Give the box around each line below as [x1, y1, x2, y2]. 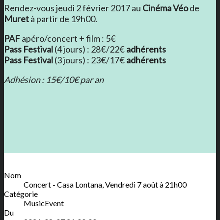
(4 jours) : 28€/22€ [53, 43, 126, 55]
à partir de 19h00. [29, 13, 97, 24]
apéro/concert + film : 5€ [20, 32, 116, 44]
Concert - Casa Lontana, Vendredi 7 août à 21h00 [24, 179, 187, 189]
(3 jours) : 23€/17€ [53, 54, 126, 65]
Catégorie [4, 189, 38, 198]
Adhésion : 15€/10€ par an [4, 74, 104, 85]
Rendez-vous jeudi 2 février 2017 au [4, 2, 142, 13]
